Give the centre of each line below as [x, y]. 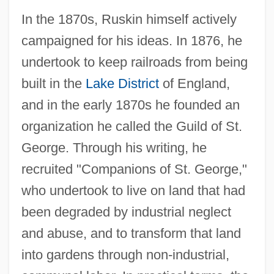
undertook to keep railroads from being [134, 62]
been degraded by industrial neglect [126, 212]
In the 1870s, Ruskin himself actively [129, 19]
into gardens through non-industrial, [125, 254]
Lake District [122, 83]
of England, [194, 83]
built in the [53, 83]
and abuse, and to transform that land [131, 233]
